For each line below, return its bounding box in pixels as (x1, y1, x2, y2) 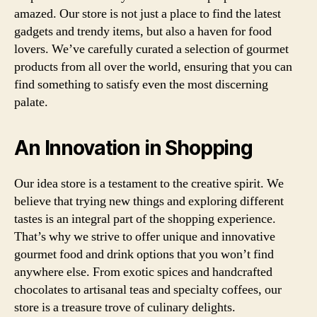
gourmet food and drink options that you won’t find (14, 246, 274, 263)
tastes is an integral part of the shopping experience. (14, 210, 276, 227)
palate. (14, 93, 48, 110)
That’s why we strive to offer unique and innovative (14, 228, 275, 245)
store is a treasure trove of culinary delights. (14, 299, 236, 316)
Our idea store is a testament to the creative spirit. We (14, 175, 284, 192)
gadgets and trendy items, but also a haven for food (14, 23, 272, 40)
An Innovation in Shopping (14, 135, 253, 160)
